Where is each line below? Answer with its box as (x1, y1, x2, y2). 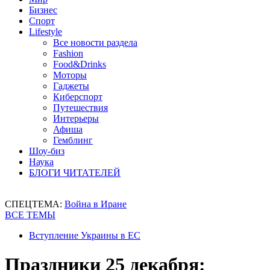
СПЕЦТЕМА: (5, 199, 64, 209)
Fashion (53, 48, 83, 58)
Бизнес (29, 5, 57, 15)
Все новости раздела (53, 37, 137, 48)
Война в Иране (64, 199, 127, 209)
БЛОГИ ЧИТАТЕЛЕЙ (29, 168, 121, 178)
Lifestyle (29, 27, 62, 37)
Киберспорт (53, 92, 102, 102)
